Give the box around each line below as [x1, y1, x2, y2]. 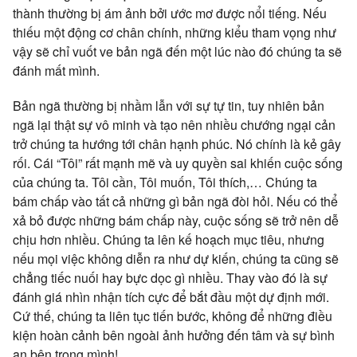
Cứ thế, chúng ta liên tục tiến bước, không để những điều [13, 306, 332, 325]
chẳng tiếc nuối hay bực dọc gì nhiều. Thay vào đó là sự [13, 268, 328, 287]
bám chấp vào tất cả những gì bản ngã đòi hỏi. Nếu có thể [13, 191, 338, 210]
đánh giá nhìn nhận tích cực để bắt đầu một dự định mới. [13, 287, 329, 306]
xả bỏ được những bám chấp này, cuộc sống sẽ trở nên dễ [13, 210, 339, 229]
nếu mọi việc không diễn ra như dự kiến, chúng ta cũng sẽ [13, 249, 339, 268]
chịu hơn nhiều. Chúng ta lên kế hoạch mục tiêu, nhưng [13, 229, 324, 249]
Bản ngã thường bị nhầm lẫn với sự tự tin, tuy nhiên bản [13, 96, 324, 115]
